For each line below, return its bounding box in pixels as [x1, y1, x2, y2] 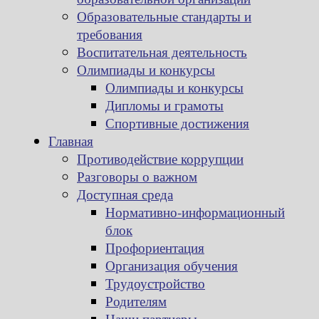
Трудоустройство [105, 274, 205, 293]
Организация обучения [105, 256, 238, 275]
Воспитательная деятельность [77, 43, 247, 61]
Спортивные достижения [105, 114, 249, 132]
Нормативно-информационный [105, 203, 285, 221]
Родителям [105, 292, 167, 310]
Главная [48, 132, 93, 150]
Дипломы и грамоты [105, 96, 224, 115]
